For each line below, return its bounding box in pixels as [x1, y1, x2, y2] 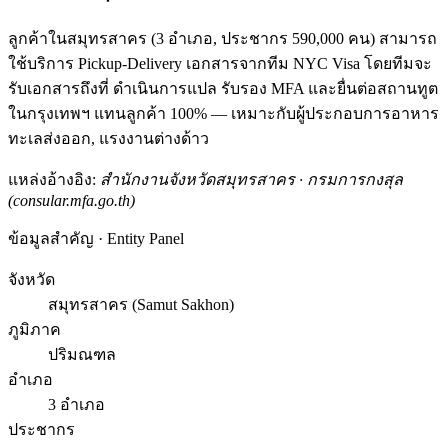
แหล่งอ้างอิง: [8, 170, 100, 188]
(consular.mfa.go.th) [8, 191, 135, 209]
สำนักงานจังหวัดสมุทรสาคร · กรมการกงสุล [100, 170, 403, 188]
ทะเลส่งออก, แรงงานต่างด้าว [8, 129, 209, 147]
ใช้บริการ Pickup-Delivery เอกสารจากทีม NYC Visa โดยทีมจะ [8, 54, 432, 72]
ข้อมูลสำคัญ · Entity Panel [8, 229, 184, 247]
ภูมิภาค [8, 320, 61, 338]
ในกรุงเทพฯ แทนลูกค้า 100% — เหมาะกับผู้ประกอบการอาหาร [8, 104, 439, 122]
